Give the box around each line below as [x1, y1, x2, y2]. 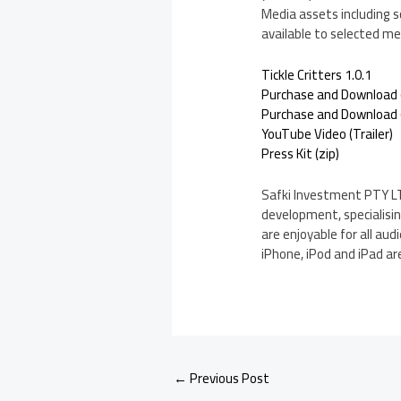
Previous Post [187, 365, 269, 392]
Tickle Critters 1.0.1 [261, 62, 372, 89]
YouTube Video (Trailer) [261, 121, 394, 148]
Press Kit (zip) [261, 141, 340, 167]
